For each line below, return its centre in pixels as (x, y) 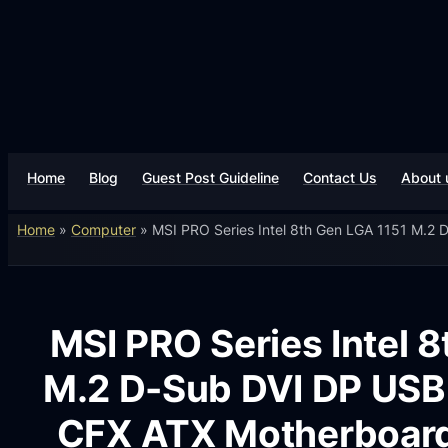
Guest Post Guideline (211, 177)
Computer (103, 229)
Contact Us (340, 177)
